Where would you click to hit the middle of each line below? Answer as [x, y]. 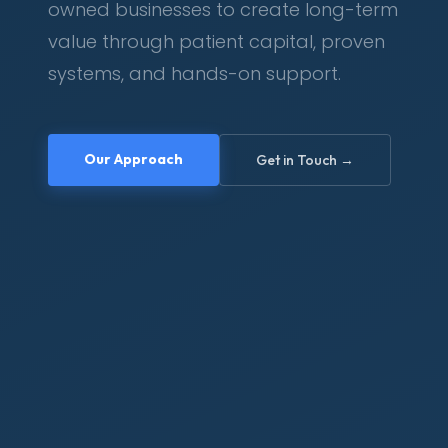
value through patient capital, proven [216, 41]
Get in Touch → [305, 159]
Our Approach [133, 158]
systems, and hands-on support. [194, 73]
